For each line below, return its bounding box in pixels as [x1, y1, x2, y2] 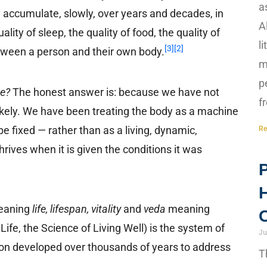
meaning [166, 202, 210, 215]
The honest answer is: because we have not [10, 85, 220, 98]
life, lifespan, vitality [32, 202, 122, 215]
